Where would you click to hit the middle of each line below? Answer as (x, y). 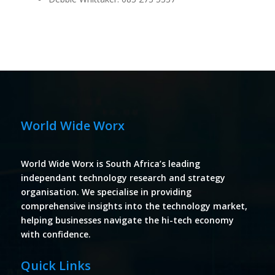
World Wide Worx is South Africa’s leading (110, 164)
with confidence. (56, 234)
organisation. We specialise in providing (106, 192)
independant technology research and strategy (123, 178)
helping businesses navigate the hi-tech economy (127, 220)
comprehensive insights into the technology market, (134, 206)
